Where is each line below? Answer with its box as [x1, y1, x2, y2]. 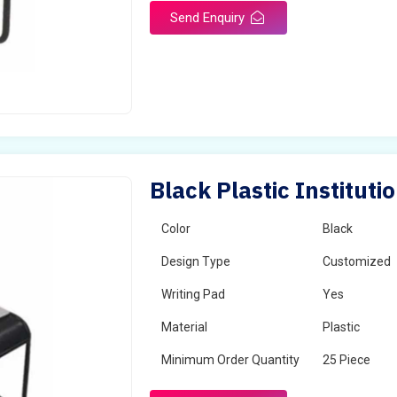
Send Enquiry [170, 10, 249, 26]
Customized [323, 254, 392, 269]
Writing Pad [161, 287, 226, 301]
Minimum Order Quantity [161, 353, 300, 367]
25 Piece [323, 353, 371, 367]
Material [161, 320, 208, 334]
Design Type [161, 254, 231, 269]
